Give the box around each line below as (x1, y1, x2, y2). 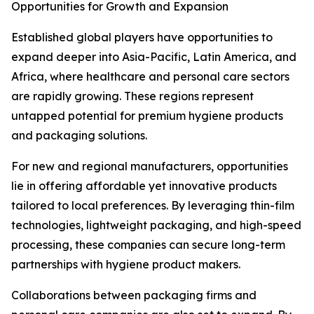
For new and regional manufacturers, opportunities (11, 159, 288, 174)
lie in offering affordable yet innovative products (11, 179, 277, 193)
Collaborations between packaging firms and (11, 288, 257, 303)
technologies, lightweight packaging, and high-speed (11, 218, 301, 233)
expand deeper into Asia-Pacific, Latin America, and (11, 50, 296, 64)
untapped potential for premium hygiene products (11, 109, 283, 123)
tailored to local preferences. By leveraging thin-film (11, 198, 294, 213)
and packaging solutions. (11, 128, 147, 143)
